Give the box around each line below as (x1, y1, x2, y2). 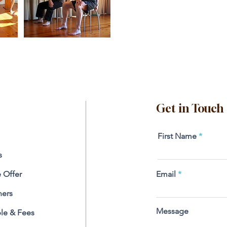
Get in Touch (156, 102, 223, 115)
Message (156, 206, 188, 216)
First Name (158, 131, 197, 141)
